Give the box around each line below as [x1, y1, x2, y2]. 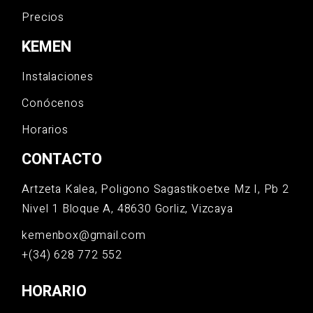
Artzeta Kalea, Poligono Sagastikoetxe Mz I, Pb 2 [22, 181, 289, 198]
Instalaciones [22, 68, 94, 86]
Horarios [22, 122, 68, 139]
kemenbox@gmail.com [22, 227, 146, 245]
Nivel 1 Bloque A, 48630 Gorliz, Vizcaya [22, 201, 233, 218]
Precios [22, 9, 64, 27]
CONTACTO [22, 148, 103, 171]
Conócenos [22, 95, 85, 112]
